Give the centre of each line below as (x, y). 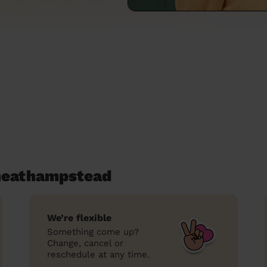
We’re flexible (79, 218)
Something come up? (93, 232)
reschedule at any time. (98, 254)
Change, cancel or (85, 243)
